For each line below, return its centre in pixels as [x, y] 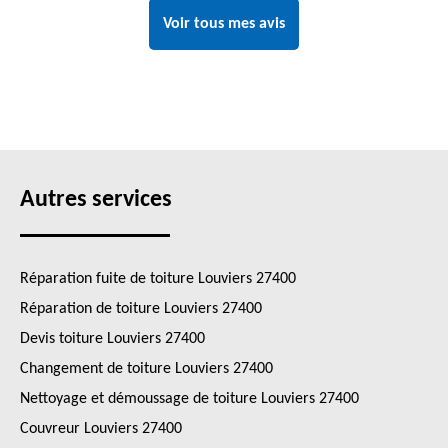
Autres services [96, 200]
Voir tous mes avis [224, 24]
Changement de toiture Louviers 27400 [146, 369]
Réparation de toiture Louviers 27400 [141, 309]
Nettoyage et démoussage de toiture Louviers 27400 [189, 399]
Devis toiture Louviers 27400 [112, 339]
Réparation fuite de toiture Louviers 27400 [158, 279]
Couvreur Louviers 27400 [101, 429]
